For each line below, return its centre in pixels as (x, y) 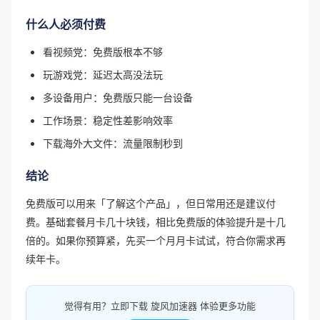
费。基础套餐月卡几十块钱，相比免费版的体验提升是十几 (156, 221)
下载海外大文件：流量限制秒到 (113, 142)
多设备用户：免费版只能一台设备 (118, 97)
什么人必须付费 (66, 24)
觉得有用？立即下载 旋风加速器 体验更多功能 (160, 305)
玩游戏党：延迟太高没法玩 (103, 74)
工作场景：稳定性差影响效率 (108, 120)
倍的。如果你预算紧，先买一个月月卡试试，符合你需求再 (156, 240)
